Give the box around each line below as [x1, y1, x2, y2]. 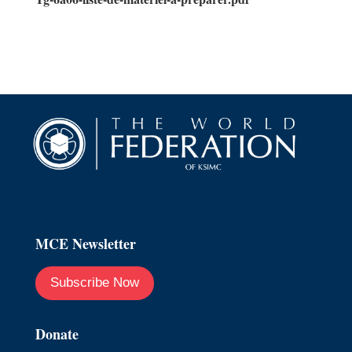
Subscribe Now [49, 275, 139, 291]
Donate [35, 323, 79, 344]
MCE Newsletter [35, 233, 136, 255]
